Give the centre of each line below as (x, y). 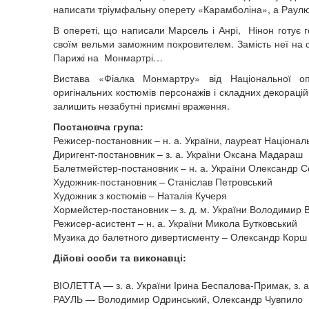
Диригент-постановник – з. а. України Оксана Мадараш (178, 154)
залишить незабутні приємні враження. (141, 106)
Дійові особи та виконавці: (120, 257)
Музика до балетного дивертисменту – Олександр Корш (180, 237)
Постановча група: (98, 126)
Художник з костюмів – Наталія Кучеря (140, 195)
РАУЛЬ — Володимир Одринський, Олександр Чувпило (178, 299)
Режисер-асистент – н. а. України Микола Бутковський (175, 223)
